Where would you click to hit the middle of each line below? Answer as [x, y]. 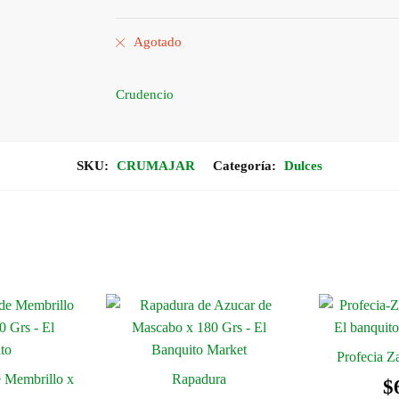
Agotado [158, 42]
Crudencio [145, 95]
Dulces [303, 165]
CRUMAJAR [156, 165]
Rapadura [199, 379]
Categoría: [246, 165]
